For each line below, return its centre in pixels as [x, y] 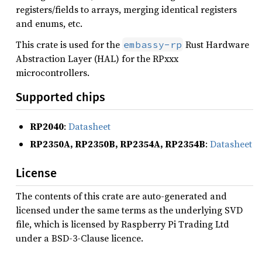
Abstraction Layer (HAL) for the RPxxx [97, 58]
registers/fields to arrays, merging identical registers [126, 9]
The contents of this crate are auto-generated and [121, 196]
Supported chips [61, 97]
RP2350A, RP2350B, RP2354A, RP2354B [118, 144]
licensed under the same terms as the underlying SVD [129, 210]
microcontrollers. [53, 73]
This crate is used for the [69, 44]
